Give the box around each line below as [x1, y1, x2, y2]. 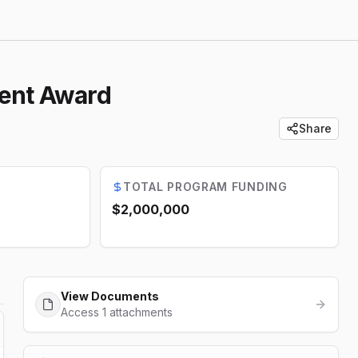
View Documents [61, 289, 160, 303]
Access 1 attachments [61, 305, 173, 319]
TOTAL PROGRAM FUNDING [123, 180, 288, 193]
